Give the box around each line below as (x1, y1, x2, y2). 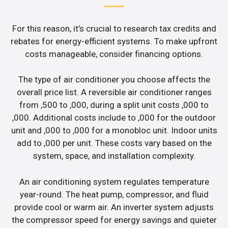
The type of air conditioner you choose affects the (18, 74, 210, 85)
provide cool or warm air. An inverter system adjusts (14, 202, 214, 212)
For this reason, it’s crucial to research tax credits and (12, 23, 216, 34)
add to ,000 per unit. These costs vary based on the (16, 138, 212, 149)
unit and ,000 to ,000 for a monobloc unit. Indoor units (11, 125, 217, 136)
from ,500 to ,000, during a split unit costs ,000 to (19, 100, 209, 110)
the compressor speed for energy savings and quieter (11, 214, 217, 225)
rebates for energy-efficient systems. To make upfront (11, 36, 217, 46)
